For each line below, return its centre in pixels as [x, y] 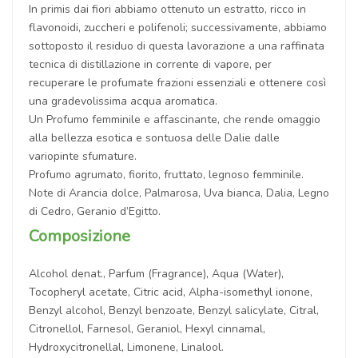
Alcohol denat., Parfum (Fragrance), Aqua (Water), [156, 273]
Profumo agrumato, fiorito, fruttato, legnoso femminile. [166, 174]
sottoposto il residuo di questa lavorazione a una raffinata [177, 46]
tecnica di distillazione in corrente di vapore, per [150, 64]
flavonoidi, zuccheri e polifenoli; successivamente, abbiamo [178, 27]
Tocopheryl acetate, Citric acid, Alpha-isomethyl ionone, [171, 292]
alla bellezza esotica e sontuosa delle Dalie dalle [154, 137]
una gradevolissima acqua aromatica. [123, 101]
